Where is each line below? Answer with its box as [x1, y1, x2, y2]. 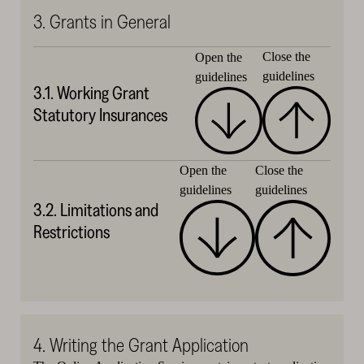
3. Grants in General [32, 10, 171, 34]
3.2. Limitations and [32, 199, 158, 222]
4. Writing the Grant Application [32, 332, 249, 357]
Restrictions [32, 221, 110, 244]
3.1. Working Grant [32, 81, 149, 104]
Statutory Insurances [32, 103, 167, 126]
